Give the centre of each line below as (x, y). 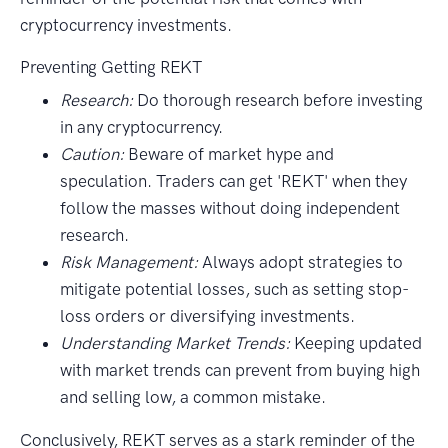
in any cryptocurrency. (141, 127)
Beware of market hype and (229, 154)
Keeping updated (356, 343)
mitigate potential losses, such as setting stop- (234, 289)
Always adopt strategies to (300, 262)
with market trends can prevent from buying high (240, 370)
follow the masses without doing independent (230, 208)
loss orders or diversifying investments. (207, 316)
